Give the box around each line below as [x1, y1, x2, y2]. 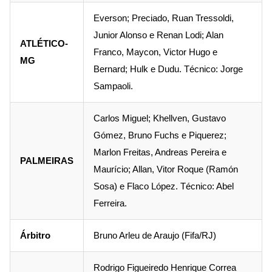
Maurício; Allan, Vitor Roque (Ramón [93, 164, 238, 175]
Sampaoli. [93, 81, 133, 92]
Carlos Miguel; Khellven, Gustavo [93, 113, 226, 124]
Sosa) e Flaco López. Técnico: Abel [93, 181, 234, 192]
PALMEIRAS [20, 155, 73, 166]
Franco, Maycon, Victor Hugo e [93, 47, 217, 58]
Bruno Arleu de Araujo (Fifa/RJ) [93, 230, 216, 241]
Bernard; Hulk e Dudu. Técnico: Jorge [93, 64, 243, 75]
